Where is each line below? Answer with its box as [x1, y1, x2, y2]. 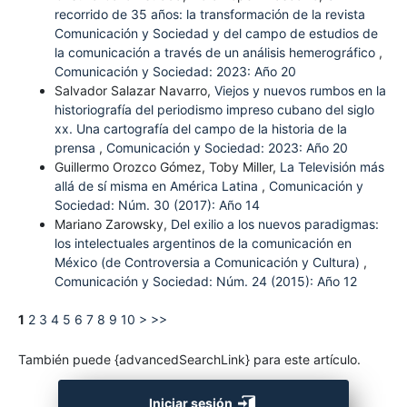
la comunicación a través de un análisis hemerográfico [54, 45, 379, 61]
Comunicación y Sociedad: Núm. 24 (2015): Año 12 [54, 273, 357, 290]
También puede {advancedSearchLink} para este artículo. [17, 352, 361, 368]
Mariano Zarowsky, [54, 216, 171, 233]
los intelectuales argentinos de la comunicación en [54, 235, 352, 252]
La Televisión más [279, 159, 384, 175]
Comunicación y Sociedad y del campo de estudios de [54, 25, 378, 42]
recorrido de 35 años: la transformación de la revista [54, 6, 365, 23]
